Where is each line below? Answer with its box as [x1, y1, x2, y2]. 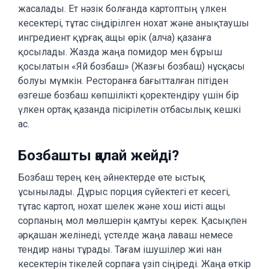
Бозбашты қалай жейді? [18, 147, 179, 164]
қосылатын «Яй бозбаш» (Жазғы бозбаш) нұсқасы [18, 61, 245, 72]
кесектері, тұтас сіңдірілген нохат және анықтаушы [18, 17, 249, 29]
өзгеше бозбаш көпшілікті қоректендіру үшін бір [18, 89, 239, 101]
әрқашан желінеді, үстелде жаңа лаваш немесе [18, 229, 233, 241]
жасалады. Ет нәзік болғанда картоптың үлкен [18, 3, 226, 14]
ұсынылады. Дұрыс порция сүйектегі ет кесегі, [18, 186, 230, 198]
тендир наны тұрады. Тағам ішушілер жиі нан [18, 244, 222, 255]
